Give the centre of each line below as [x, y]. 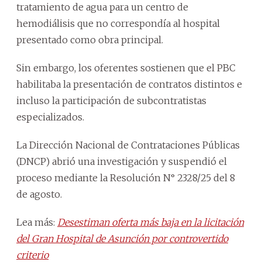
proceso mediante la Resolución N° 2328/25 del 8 [126, 177]
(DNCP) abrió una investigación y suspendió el [122, 161]
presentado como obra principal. [90, 39]
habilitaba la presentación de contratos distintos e [129, 84]
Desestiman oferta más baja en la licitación [151, 222]
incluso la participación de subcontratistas [111, 100]
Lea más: [37, 222]
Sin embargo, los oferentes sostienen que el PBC [126, 68]
